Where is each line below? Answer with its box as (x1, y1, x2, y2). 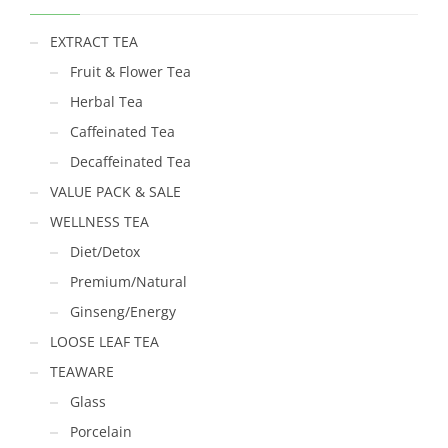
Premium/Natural (70, 271, 187, 291)
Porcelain (70, 421, 132, 441)
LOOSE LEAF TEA (50, 331, 159, 351)
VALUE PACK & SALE (50, 181, 181, 201)
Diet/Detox (70, 241, 140, 261)
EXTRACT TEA (50, 31, 138, 51)
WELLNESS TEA (50, 211, 149, 231)
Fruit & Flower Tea (70, 61, 191, 81)
